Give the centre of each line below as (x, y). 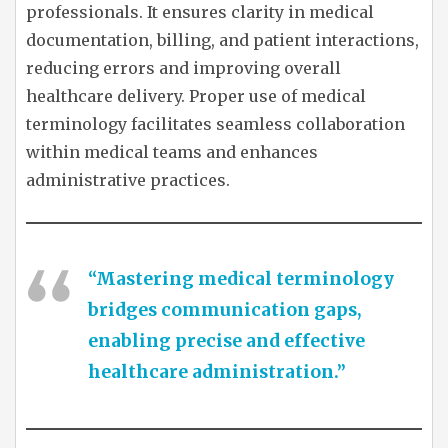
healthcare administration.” (217, 371)
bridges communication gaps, (224, 309)
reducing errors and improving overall (183, 67)
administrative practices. (128, 179)
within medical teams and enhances (172, 151)
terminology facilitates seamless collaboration (215, 123)
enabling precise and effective (226, 340)
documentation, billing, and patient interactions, (222, 39)
